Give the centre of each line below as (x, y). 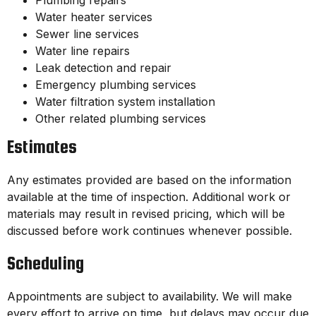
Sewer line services (87, 34)
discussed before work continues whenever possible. (150, 231)
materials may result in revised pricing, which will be (146, 214)
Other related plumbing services (121, 119)
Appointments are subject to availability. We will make (150, 297)
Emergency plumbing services (116, 85)
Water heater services (94, 17)
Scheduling (45, 263)
